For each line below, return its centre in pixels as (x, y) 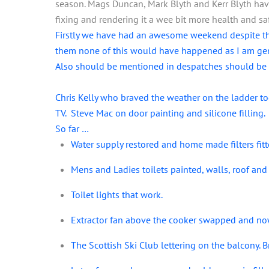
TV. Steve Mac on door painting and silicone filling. (160, 113)
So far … (72, 128)
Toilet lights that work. (116, 194)
